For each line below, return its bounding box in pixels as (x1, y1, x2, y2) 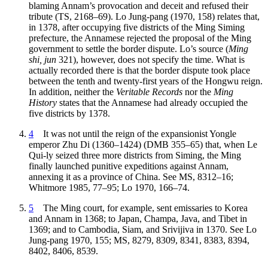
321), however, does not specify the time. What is (56, 54, 245, 65)
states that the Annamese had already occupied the (57, 98, 248, 108)
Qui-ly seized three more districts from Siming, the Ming (29, 150, 241, 161)
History (29, 98, 57, 108)
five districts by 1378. (29, 108, 110, 119)
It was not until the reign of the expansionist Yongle (33, 129, 236, 139)
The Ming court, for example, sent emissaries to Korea (33, 203, 248, 214)
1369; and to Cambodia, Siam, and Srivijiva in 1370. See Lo (29, 224, 257, 235)
